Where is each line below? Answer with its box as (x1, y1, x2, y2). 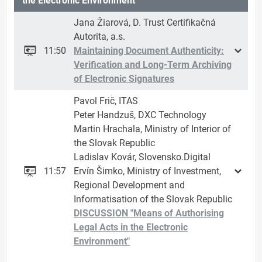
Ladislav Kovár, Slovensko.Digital (74, 151, 211, 163)
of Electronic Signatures (74, 73, 174, 85)
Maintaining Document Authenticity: (74, 45, 224, 57)
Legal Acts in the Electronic (74, 222, 188, 233)
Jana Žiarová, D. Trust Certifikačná (74, 17, 216, 29)
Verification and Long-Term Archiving (74, 59, 232, 71)
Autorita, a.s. (74, 31, 125, 43)
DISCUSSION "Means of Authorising (74, 208, 224, 219)
